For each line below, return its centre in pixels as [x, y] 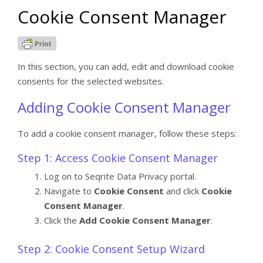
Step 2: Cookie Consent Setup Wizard [111, 249]
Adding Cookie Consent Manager [124, 107]
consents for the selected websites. [91, 81]
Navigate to [69, 190]
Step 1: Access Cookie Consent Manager [118, 158]
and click [183, 190]
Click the [62, 220]
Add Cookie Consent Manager [145, 220]
